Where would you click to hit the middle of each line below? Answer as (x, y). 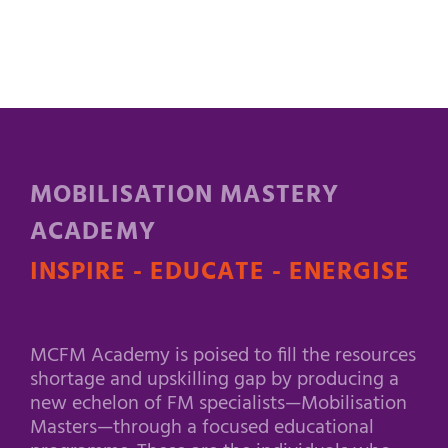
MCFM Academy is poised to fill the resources (223, 356)
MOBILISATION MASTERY (185, 196)
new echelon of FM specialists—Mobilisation (218, 404)
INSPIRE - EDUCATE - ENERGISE (220, 273)
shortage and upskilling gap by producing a (214, 380)
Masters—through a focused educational (202, 428)
